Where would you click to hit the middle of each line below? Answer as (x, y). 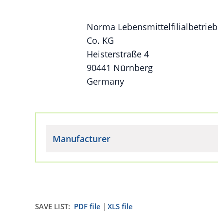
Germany (105, 81)
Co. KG (100, 40)
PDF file (87, 206)
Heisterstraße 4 (118, 54)
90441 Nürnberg (120, 67)
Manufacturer (82, 138)
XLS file (120, 206)
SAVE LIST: (53, 206)
